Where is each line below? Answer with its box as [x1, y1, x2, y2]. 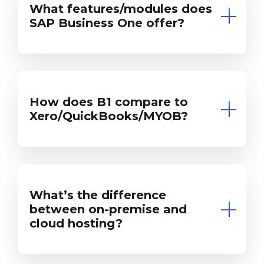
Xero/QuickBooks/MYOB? [29, 108, 188, 123]
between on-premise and [29, 202, 187, 216]
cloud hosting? [29, 216, 123, 230]
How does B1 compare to [29, 94, 188, 109]
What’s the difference [29, 187, 166, 202]
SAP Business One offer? [29, 15, 184, 30]
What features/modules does [29, 1, 212, 16]
